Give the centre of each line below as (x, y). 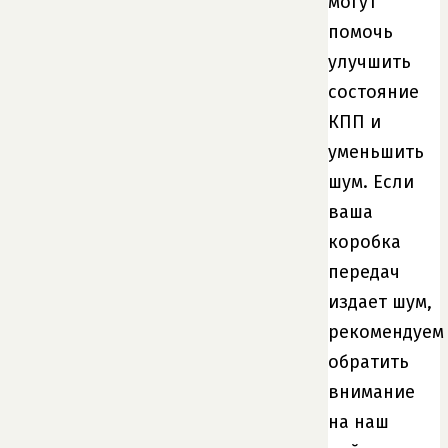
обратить (368, 361)
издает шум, (380, 301)
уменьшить (376, 151)
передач (364, 271)
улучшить (369, 61)
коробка (364, 241)
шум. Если (371, 181)
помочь (360, 31)
